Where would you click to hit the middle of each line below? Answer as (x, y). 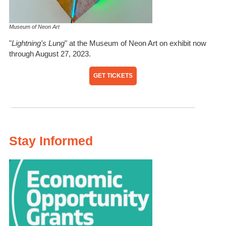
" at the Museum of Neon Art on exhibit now (135, 43)
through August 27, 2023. (50, 54)
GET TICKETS (113, 76)
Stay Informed (51, 140)
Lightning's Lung (38, 43)
